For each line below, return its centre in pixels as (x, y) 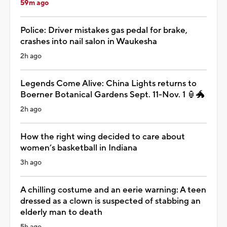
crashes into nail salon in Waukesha (89, 41)
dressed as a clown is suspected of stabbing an (110, 201)
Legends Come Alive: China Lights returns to (108, 83)
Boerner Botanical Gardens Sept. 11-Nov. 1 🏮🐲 (112, 94)
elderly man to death (61, 212)
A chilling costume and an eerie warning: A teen (113, 190)
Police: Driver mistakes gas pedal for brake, (104, 30)
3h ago (31, 162)
